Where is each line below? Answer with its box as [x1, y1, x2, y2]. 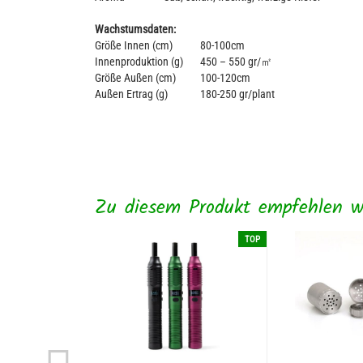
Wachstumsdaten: [95, 23, 176, 36]
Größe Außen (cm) [95, 71, 176, 84]
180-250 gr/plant [200, 88, 275, 100]
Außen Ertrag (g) [95, 88, 168, 100]
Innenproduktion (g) [95, 55, 200, 68]
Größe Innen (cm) [95, 39, 173, 52]
